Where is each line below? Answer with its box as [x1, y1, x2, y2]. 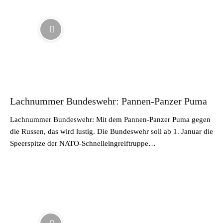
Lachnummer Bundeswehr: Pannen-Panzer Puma [10, 95, 207, 107]
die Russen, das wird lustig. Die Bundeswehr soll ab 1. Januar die [10, 127, 213, 135]
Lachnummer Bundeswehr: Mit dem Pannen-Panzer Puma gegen [10, 115, 211, 123]
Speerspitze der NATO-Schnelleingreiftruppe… [10, 139, 156, 147]
